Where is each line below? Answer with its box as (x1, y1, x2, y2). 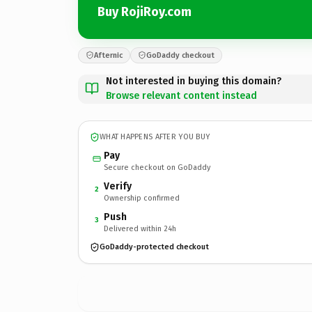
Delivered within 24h (104, 224, 176, 233)
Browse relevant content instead (106, 89, 257, 102)
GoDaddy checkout (146, 50, 214, 60)
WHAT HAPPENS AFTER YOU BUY (100, 132, 210, 141)
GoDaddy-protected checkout (100, 242, 209, 251)
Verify (104, 180, 132, 192)
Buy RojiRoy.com (97, 4, 192, 19)
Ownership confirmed (104, 193, 180, 203)
